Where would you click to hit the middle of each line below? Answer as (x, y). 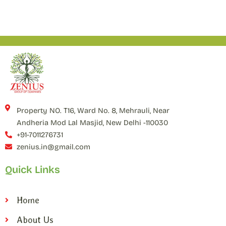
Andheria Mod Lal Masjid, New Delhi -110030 (92, 123)
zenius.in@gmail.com (53, 147)
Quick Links (33, 169)
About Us (35, 220)
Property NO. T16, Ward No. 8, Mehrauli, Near (93, 110)
